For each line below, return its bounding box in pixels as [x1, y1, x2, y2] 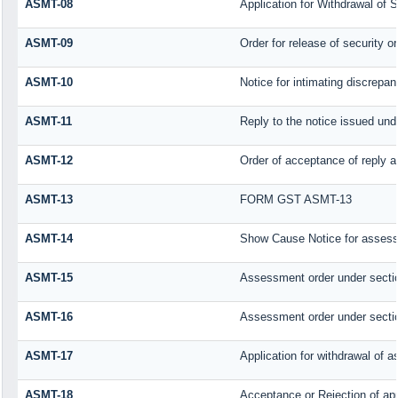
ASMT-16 [24, 309, 73, 323]
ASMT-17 [24, 348, 73, 362]
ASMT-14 [24, 231, 73, 245]
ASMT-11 [24, 114, 72, 128]
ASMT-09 [24, 36, 73, 50]
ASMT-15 [24, 270, 73, 284]
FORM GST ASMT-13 [239, 192, 352, 206]
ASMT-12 [24, 153, 73, 167]
